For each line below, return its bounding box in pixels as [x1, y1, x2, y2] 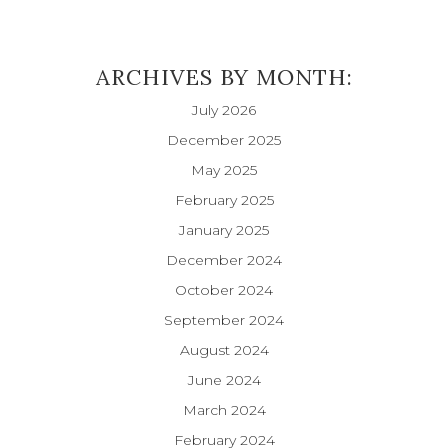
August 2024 [179, 340, 269, 359]
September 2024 [164, 310, 284, 329]
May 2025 [191, 160, 257, 179]
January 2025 [179, 220, 269, 239]
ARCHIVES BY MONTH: [95, 62, 353, 91]
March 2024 [182, 400, 266, 419]
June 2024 [187, 370, 261, 389]
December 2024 [166, 250, 282, 269]
